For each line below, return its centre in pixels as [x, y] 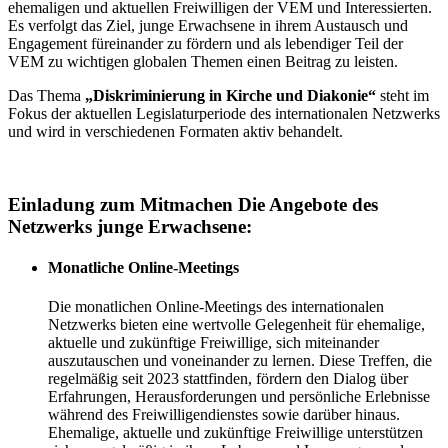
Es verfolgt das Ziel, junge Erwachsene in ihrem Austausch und [208, 25]
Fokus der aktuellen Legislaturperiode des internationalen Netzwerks [224, 113]
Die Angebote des [308, 204]
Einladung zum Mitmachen [120, 204]
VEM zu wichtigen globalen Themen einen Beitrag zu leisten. [203, 61]
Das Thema [46, 95]
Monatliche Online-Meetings [143, 267]
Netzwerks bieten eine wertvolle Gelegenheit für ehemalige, [236, 325]
